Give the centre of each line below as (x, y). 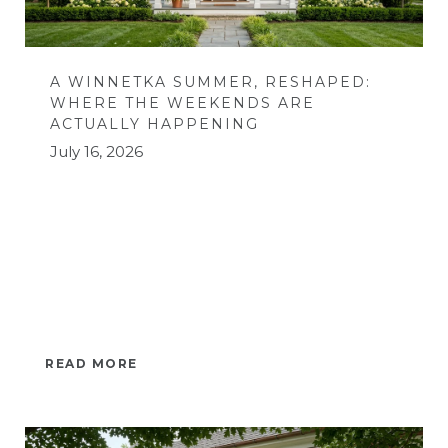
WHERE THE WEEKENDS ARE (182, 102)
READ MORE (91, 363)
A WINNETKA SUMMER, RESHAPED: (210, 81)
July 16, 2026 (96, 151)
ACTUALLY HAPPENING (154, 123)
